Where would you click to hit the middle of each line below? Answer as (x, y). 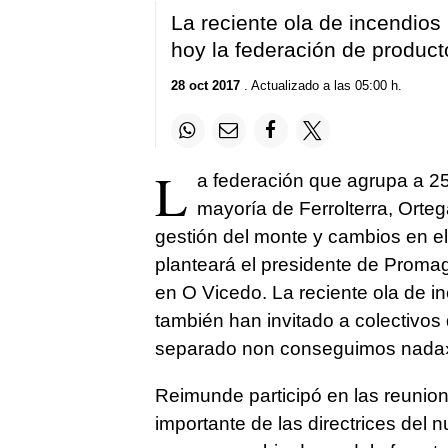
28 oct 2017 (205, 86)
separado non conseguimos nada (299, 348)
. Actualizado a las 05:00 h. (320, 86)
